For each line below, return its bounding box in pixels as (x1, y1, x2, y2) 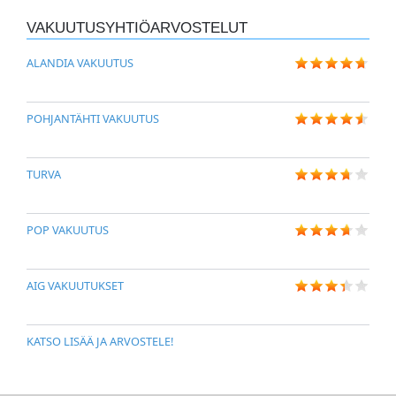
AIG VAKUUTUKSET (27, 278, 124, 294)
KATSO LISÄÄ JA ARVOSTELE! (27, 333, 173, 350)
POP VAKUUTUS (27, 222, 109, 239)
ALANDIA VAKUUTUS (27, 55, 133, 72)
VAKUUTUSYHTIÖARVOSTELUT (27, 19, 247, 37)
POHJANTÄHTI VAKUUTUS (27, 110, 159, 127)
